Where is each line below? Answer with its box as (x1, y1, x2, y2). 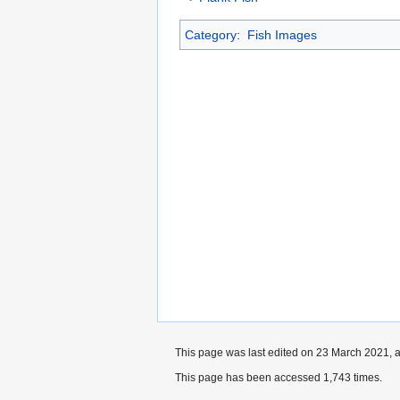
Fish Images (246, 27, 317, 42)
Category (185, 27, 237, 42)
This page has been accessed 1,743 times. (175, 371, 382, 384)
